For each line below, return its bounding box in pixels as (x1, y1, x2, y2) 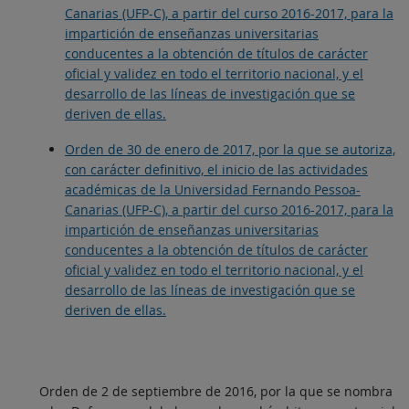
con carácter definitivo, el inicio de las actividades (65, 161, 368, 179)
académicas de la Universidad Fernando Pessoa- (65, 181, 361, 199)
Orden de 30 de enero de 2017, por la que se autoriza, (65, 141, 395, 159)
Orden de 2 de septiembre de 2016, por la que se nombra (39, 383, 393, 401)
